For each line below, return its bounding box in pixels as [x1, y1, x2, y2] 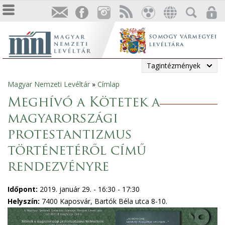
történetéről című [8, 145, 146, 158]
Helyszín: [8, 196, 42, 206]
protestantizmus [8, 129, 132, 142]
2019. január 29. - [40, 184, 98, 194]
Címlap [97, 79, 120, 89]
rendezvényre [8, 161, 109, 174]
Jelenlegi [3, 82, 51, 96]
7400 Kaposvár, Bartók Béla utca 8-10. [42, 196, 167, 206]
